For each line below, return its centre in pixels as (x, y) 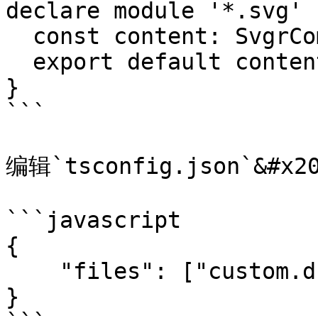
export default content (19, 62)
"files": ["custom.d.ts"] (33, 271)
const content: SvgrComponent (19, 36)
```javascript (93, 220)
